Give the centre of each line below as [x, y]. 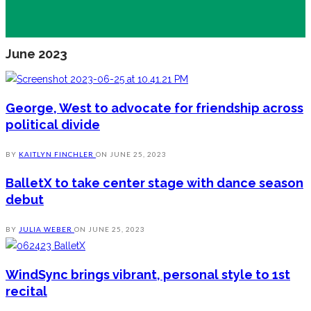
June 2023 [36, 54]
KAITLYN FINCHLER [57, 154]
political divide [53, 125]
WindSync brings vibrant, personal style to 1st [148, 275]
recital [26, 292]
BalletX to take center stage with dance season [154, 183]
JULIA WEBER [47, 229]
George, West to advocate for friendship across [154, 108]
